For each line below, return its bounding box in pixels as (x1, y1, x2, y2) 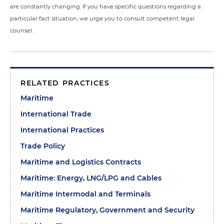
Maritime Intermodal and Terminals (20, 189, 150, 198)
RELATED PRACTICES (20, 78, 110, 87)
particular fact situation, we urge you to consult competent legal (10, 15, 194, 22)
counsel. (10, 27, 33, 34)
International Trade (20, 109, 91, 118)
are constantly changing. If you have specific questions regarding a (10, 3, 201, 10)
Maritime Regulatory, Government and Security (20, 205, 194, 214)
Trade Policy (20, 141, 65, 150)
